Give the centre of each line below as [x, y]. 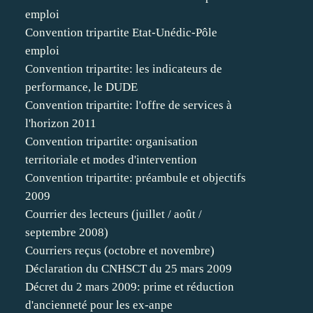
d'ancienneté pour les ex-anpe [99, 305]
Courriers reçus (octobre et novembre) [120, 250]
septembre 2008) [67, 232]
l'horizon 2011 [61, 123]
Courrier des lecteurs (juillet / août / [114, 214]
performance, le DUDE [81, 87]
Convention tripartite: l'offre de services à [129, 105]
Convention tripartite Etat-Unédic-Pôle [121, 32]
